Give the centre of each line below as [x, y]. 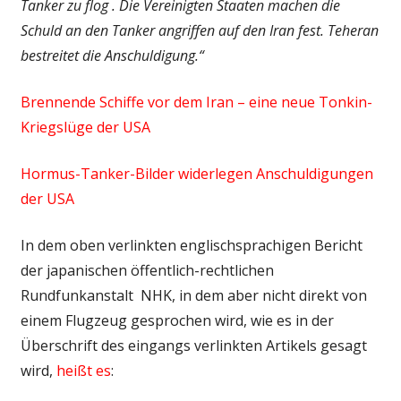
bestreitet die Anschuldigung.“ [114, 55]
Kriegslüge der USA [85, 127]
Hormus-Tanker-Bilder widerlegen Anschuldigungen [196, 173]
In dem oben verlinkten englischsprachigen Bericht [191, 245]
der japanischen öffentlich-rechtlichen [147, 270]
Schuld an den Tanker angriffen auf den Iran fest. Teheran [199, 30]
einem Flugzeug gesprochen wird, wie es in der [177, 320]
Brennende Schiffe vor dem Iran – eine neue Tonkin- [196, 102]
